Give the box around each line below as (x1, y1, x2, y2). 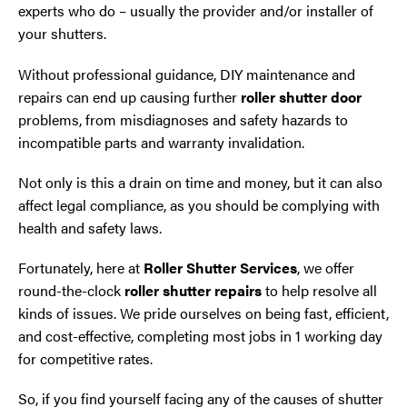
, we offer (297, 256, 354, 278)
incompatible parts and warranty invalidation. (18, 131, 304, 153)
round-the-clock (18, 279, 124, 301)
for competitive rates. (18, 347, 153, 369)
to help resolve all (262, 279, 377, 301)
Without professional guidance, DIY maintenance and (18, 63, 355, 84)
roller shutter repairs (124, 279, 262, 301)
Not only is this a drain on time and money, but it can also (18, 171, 382, 193)
